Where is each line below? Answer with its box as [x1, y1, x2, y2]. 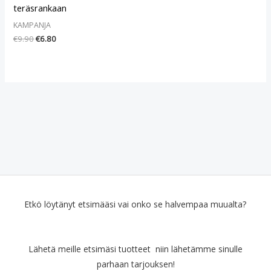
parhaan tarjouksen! [96, 258, 175, 270]
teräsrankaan [13, 1, 67, 14]
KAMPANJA [13, 20, 51, 31]
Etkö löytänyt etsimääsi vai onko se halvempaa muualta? [25, 198, 246, 210]
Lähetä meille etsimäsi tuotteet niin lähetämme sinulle [28, 243, 243, 255]
